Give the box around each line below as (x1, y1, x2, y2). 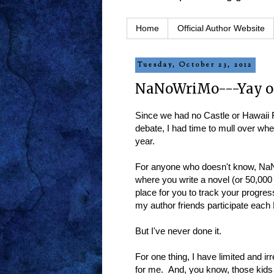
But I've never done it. (135, 226, 221, 237)
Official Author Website (177, 23, 265, 34)
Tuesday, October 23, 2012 (138, 60, 253, 70)
